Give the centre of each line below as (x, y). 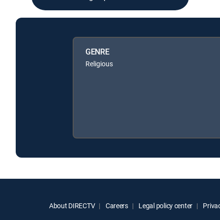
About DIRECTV (72, 206)
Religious (99, 64)
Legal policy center (165, 206)
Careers (116, 206)
